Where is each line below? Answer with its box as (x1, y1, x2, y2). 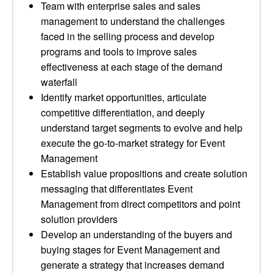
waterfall (41, 75, 77, 89)
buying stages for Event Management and (41, 243, 220, 257)
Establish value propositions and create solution (41, 166, 247, 180)
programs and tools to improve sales (41, 44, 197, 58)
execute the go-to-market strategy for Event (41, 136, 225, 150)
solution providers (41, 212, 118, 226)
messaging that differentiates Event (41, 182, 193, 196)
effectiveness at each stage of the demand (41, 60, 222, 74)
